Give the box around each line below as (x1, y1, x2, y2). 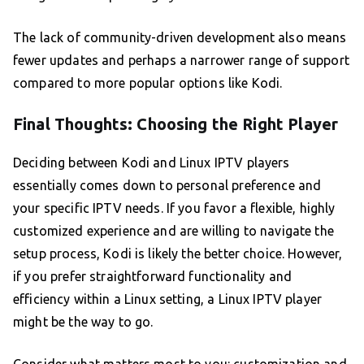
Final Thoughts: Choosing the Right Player (13, 115, 339, 134)
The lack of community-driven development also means (13, 30, 347, 45)
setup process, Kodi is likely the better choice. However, (13, 246, 343, 262)
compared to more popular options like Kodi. (13, 76, 283, 91)
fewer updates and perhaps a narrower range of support (13, 53, 349, 68)
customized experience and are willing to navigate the (13, 223, 334, 239)
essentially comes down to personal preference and (13, 178, 322, 193)
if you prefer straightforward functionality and (13, 269, 292, 284)
